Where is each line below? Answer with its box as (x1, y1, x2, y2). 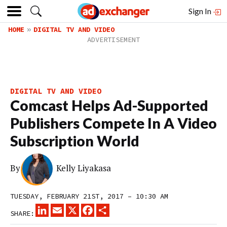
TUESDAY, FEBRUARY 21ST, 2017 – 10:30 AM (10, 192, 168, 201)
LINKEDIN (49, 203, 81, 212)
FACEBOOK (94, 203, 127, 212)
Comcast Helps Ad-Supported (10, 97, 208, 114)
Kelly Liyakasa (56, 162, 111, 174)
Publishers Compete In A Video (10, 115, 217, 132)
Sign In (188, 6, 213, 16)
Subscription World (10, 132, 139, 149)
